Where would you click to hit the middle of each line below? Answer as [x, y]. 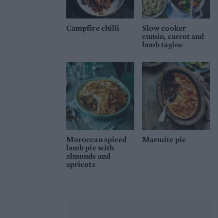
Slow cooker [164, 28]
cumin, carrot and [173, 36]
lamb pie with [90, 148]
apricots [81, 164]
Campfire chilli [93, 28]
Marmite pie [164, 140]
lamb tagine [163, 45]
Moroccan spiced [97, 140]
